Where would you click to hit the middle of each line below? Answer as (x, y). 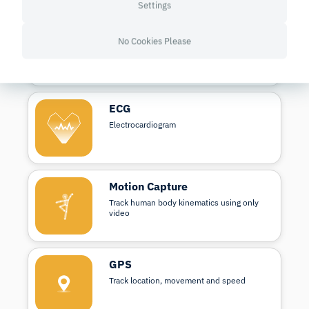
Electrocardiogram (143, 125)
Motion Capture (149, 187)
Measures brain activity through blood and (187, 47)
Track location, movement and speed (178, 281)
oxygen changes (139, 57)
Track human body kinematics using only (184, 203)
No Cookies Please (154, 41)
